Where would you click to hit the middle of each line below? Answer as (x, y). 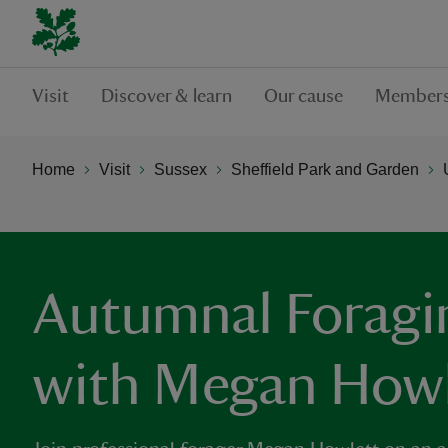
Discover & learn (166, 96)
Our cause (303, 96)
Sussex (180, 169)
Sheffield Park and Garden (325, 169)
